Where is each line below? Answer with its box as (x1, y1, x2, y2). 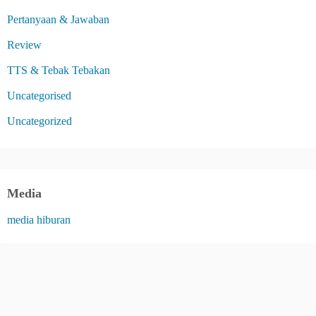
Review (7, 38, 42, 51)
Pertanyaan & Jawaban (7, 13, 109, 25)
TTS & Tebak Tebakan (7, 63, 110, 76)
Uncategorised (7, 89, 71, 102)
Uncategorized (7, 114, 72, 127)
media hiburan (7, 213, 71, 226)
